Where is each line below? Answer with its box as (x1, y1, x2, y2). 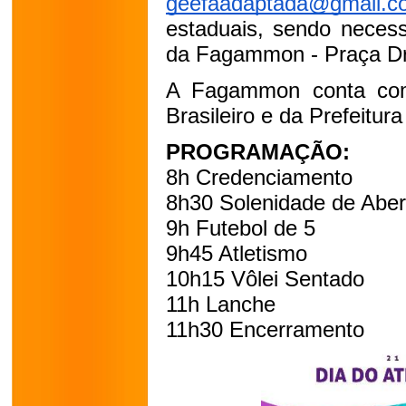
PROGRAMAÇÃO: (166, 140, 350, 164)
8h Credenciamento (166, 165, 353, 189)
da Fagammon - (166, 42, 324, 66)
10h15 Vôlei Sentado (166, 266, 364, 291)
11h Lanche (166, 292, 275, 316)
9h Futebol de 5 (166, 216, 315, 240)
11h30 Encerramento (166, 317, 364, 342)
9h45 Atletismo (166, 241, 307, 266)
